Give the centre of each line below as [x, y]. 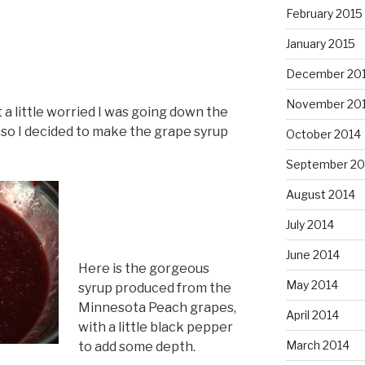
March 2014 [317, 345]
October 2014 [323, 134]
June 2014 [312, 255]
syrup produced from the [155, 288]
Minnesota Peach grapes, [157, 307]
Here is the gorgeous [144, 268]
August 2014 [320, 195]
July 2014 [310, 225]
